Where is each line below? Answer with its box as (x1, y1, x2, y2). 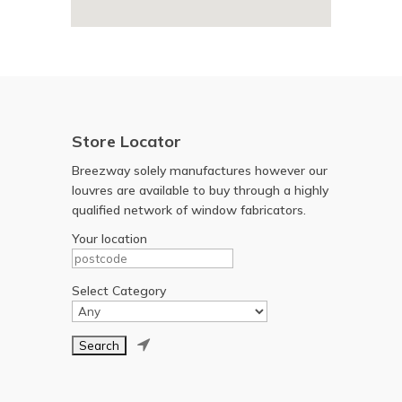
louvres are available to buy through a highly (72, 182, 328, 199)
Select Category (72, 283, 166, 300)
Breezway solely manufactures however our (72, 162, 328, 179)
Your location (72, 231, 147, 248)
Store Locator (72, 131, 181, 153)
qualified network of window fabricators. (72, 202, 306, 219)
